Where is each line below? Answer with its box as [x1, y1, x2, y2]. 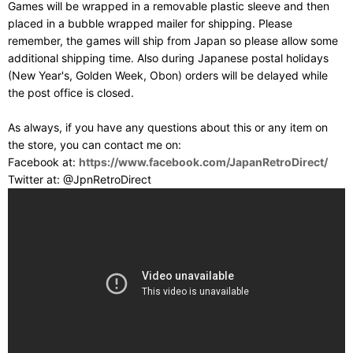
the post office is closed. [8, 85, 134, 99]
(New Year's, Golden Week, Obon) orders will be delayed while [8, 68, 328, 82]
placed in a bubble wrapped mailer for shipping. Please [8, 16, 292, 30]
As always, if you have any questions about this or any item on [8, 120, 328, 134]
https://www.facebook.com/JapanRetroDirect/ [79, 154, 328, 169]
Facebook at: [8, 154, 79, 169]
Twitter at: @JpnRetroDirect [8, 172, 151, 186]
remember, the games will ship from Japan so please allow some [8, 33, 338, 47]
